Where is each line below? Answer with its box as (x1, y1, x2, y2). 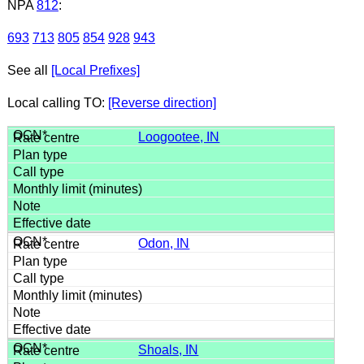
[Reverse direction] (107, 95, 216, 110)
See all (6, 63, 51, 77)
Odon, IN (138, 236, 190, 250)
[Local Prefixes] (50, 63, 140, 77)
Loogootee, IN (138, 129, 220, 144)
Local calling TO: (6, 95, 108, 110)
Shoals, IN (138, 342, 199, 357)
